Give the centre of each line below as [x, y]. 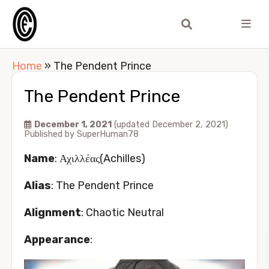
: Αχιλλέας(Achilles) [100, 159]
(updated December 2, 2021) [171, 125]
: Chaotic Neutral [122, 213]
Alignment [53, 213]
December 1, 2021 [73, 125]
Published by [50, 134]
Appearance [57, 240]
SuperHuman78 [108, 134]
